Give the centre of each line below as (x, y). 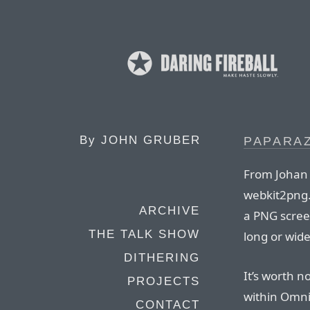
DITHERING (162, 258)
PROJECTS (164, 281)
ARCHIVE (170, 211)
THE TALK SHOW (144, 234)
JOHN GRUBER (151, 140)
